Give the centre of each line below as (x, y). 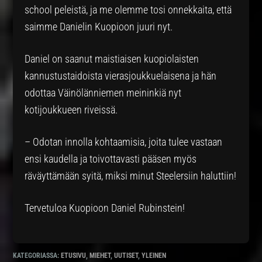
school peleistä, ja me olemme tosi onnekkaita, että (128, 9)
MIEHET (100, 255)
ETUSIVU (74, 255)
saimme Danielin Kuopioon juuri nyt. (99, 26)
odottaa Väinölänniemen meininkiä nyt (103, 92)
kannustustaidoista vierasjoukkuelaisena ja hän (121, 75)
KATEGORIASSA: (37, 255)
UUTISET (126, 255)
